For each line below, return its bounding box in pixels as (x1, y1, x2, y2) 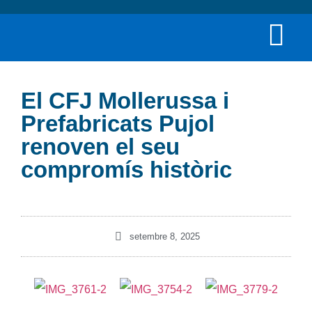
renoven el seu (21, 134, 180, 159)
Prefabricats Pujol (21, 111, 214, 136)
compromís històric (21, 157, 232, 182)
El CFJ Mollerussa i (21, 88, 229, 114)
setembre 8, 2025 (129, 231, 200, 242)
